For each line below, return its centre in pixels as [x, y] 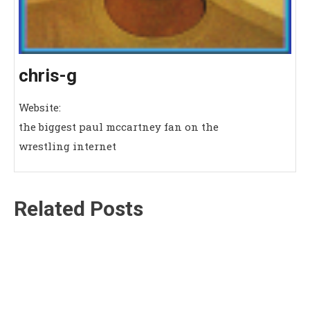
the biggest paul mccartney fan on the [119, 126]
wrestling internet [67, 146]
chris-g [48, 75]
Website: [40, 107]
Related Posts [79, 208]
